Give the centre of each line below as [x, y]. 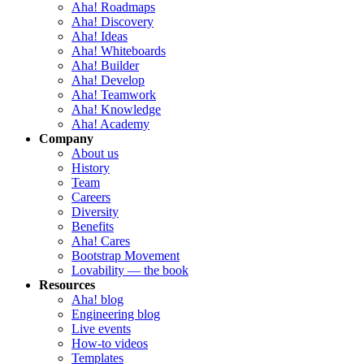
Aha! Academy [110, 124]
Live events [101, 329]
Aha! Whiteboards [119, 51]
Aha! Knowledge [116, 110]
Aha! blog [97, 300]
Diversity [95, 212]
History [91, 168]
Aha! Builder [105, 66]
